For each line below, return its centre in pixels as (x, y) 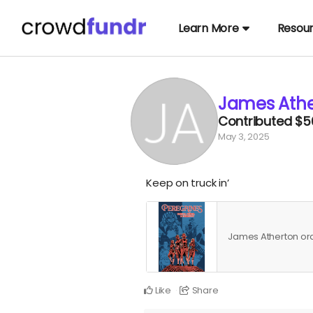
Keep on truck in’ (188, 183)
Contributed (256, 121)
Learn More (209, 28)
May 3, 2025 (243, 136)
